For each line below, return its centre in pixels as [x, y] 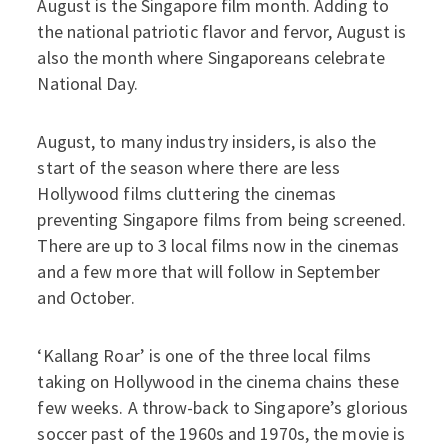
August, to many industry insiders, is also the [207, 141]
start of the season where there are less [189, 167]
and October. [86, 297]
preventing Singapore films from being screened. [222, 219]
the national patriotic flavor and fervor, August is [222, 31]
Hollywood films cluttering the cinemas [187, 193]
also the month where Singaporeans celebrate [211, 57]
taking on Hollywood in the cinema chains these [218, 381]
